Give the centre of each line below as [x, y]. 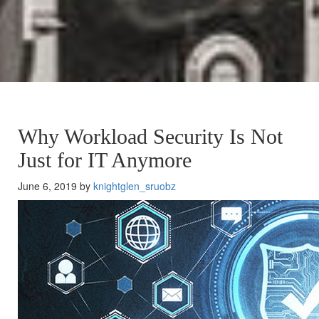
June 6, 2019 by [56, 186]
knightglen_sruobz [135, 186]
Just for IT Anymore [105, 160]
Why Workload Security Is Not [150, 136]
